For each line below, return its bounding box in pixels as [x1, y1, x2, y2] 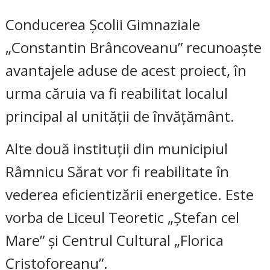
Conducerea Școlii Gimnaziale [5, 14, 201, 35]
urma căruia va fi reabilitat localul [5, 83, 228, 104]
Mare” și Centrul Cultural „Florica [5, 230, 224, 251]
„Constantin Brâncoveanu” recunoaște [5, 37, 262, 58]
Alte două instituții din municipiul [5, 139, 228, 159]
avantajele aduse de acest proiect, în [5, 60, 247, 81]
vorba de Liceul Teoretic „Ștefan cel [5, 207, 240, 228]
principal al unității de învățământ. [5, 106, 235, 127]
